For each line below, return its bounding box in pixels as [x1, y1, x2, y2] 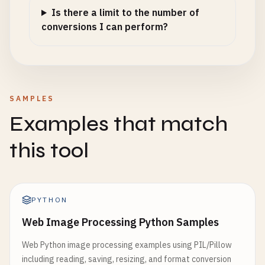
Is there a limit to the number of [51, 7, 199, 18]
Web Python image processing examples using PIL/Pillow [22, 240, 232, 250]
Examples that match [9, 111, 228, 137]
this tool [9, 138, 89, 163]
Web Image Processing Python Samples [22, 215, 219, 229]
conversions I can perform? [41, 21, 168, 33]
